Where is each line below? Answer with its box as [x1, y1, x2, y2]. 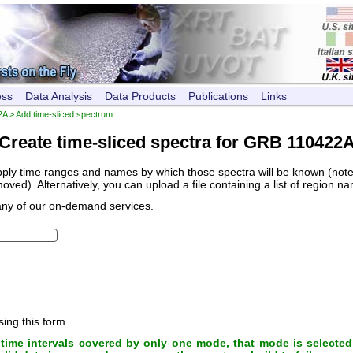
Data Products [105, 90, 176, 102]
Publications [188, 90, 248, 102]
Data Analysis [25, 90, 92, 102]
